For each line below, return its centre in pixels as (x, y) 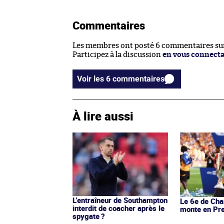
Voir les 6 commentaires (138, 78)
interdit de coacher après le (118, 208)
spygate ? (89, 216)
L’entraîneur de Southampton (120, 200)
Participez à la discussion (117, 54)
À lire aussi (103, 116)
